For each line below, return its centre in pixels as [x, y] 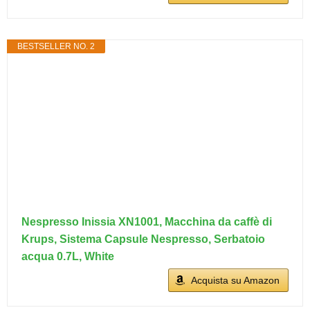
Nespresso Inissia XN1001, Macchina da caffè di [147, 222]
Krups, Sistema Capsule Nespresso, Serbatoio [143, 239]
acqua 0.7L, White [68, 256]
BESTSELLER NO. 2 [56, 46]
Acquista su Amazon [235, 280]
